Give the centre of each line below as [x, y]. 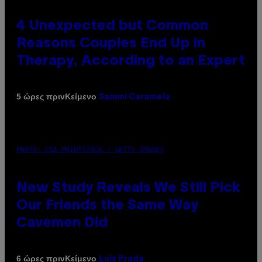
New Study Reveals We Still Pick [128, 188]
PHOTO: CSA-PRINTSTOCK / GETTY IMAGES [90, 149]
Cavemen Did [62, 223]
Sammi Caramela [135, 97]
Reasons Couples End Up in [111, 44]
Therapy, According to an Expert [131, 61]
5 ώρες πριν [41, 97]
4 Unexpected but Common [112, 26]
